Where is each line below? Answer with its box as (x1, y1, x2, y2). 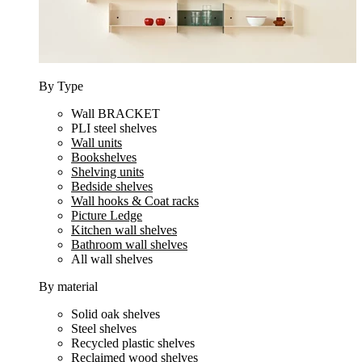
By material (39, 280, 98, 293)
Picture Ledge (71, 208, 142, 222)
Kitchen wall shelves (71, 223, 177, 237)
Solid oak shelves (71, 307, 160, 321)
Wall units (71, 136, 122, 149)
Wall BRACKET (71, 107, 160, 120)
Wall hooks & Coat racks (71, 194, 199, 208)
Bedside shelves (71, 179, 153, 193)
